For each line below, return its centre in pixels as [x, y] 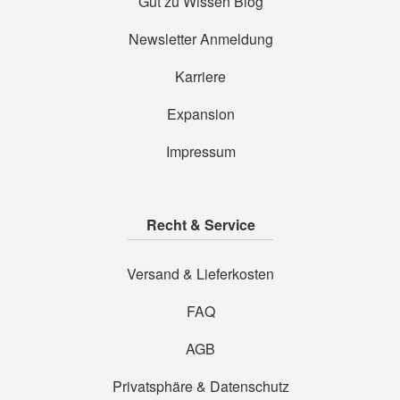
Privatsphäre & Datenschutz [200, 387]
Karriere [201, 77]
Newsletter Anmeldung [200, 39]
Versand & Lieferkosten [201, 274]
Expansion [200, 114]
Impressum [200, 152]
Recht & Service [200, 225]
